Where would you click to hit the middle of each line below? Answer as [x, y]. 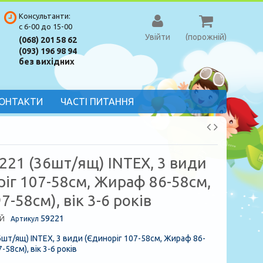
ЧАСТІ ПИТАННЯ [97, 102]
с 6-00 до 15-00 [45, 26]
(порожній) [206, 37]
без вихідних [46, 62]
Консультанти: [44, 16]
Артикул [25, 219]
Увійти [157, 37]
